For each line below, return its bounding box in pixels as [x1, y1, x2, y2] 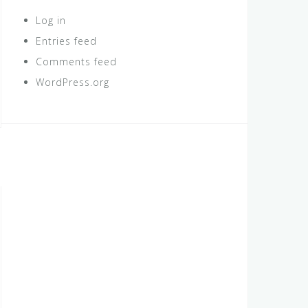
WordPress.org [36, 76, 109, 89]
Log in [36, 14, 66, 27]
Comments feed [36, 55, 117, 69]
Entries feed [36, 34, 97, 48]
